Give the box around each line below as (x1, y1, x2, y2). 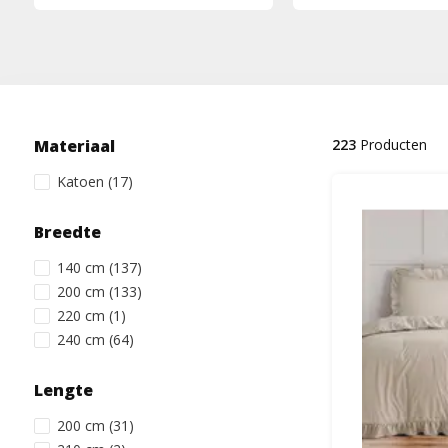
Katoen (56, 172, 108, 191)
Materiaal (33, 135, 115, 157)
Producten (355, 135, 427, 154)
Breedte (33, 221, 101, 243)
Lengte (33, 379, 93, 401)
